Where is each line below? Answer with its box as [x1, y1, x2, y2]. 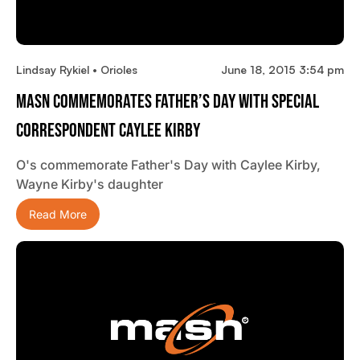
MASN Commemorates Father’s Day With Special [16, 89, 319, 113]
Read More [29, 207, 87, 221]
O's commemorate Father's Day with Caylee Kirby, [16, 156, 321, 173]
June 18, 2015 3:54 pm [221, 62, 344, 76]
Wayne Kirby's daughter [16, 175, 163, 192]
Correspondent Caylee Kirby [16, 118, 200, 142]
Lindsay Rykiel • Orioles [16, 62, 137, 76]
